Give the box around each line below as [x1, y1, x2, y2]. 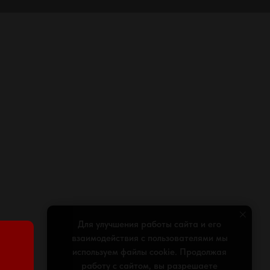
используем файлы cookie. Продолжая [72, 246, 227, 258]
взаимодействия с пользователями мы [71, 233, 228, 244]
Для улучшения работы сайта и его [78, 219, 221, 230]
